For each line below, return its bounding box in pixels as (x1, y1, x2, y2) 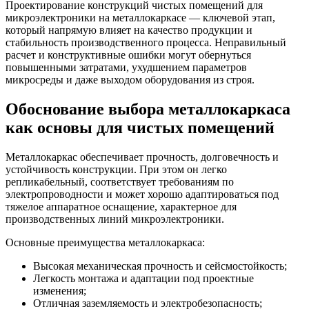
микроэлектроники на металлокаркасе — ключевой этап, (6, 11, 275, 23)
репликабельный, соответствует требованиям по (6, 175, 234, 188)
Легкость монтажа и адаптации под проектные (33, 272, 254, 284)
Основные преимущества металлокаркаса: (6, 236, 205, 248)
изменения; (33, 284, 86, 297)
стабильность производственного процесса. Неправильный (6, 36, 286, 48)
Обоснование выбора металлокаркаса (6, 99, 290, 118)
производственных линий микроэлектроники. (6, 212, 224, 225)
